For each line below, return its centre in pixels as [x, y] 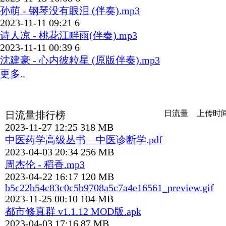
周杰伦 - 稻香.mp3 [45, 165]
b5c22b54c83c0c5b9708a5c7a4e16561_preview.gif [109, 188]
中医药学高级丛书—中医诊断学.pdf [84, 140]
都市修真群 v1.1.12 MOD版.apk [73, 212]
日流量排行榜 [35, 116]
